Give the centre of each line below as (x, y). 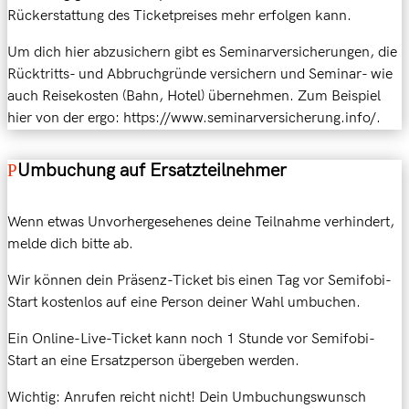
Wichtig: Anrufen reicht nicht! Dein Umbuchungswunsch (187, 398)
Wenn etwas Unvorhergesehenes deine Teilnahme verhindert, (201, 223)
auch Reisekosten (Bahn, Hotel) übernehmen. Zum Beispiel (194, 96)
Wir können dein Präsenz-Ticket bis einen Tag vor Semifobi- (199, 281)
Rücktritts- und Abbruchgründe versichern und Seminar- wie (200, 74)
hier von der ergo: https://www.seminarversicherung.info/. (194, 118)
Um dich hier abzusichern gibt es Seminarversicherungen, (193, 52)
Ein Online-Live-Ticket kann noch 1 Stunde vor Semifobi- (191, 340)
